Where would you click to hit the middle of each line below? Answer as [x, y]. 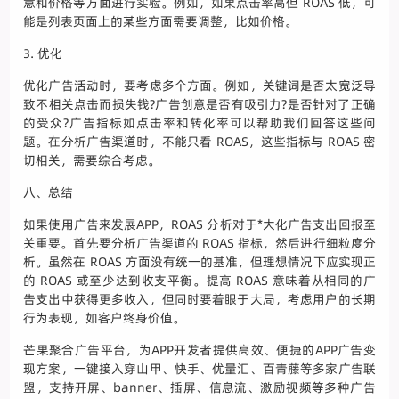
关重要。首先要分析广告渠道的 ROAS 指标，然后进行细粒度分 [199, 244]
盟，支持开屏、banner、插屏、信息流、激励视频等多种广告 [199, 388]
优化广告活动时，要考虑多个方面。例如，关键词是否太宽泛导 [199, 86]
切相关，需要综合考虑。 [92, 161]
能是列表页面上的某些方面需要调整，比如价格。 [161, 22]
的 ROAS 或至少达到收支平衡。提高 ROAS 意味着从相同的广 [199, 281]
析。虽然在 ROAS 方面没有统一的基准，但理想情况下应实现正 [199, 262]
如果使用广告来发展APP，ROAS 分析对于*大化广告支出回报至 [199, 225]
